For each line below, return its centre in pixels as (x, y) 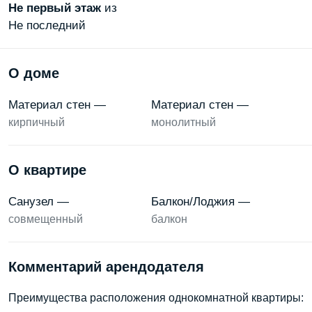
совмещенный (46, 219)
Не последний (47, 25)
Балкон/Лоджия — (200, 202)
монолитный (183, 122)
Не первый (40, 8)
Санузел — (39, 202)
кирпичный (37, 122)
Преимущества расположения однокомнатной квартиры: (156, 298)
